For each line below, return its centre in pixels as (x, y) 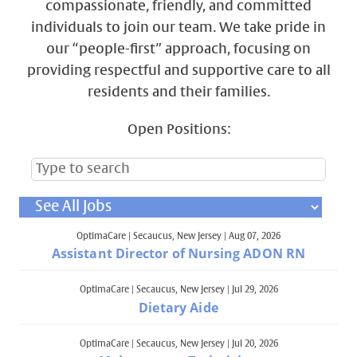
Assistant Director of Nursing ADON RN (178, 254)
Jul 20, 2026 (255, 343)
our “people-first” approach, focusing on (178, 49)
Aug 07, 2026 (254, 236)
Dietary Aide (178, 307)
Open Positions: (178, 131)
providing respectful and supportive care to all (178, 71)
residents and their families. (178, 92)
